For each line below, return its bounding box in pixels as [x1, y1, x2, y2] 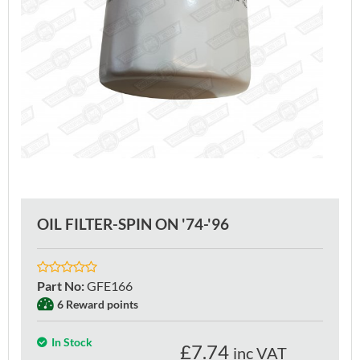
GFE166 [87, 277, 133, 293]
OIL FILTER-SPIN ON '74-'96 [37, 214, 229, 233]
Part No [37, 277, 81, 293]
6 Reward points [57, 297, 138, 311]
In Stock [51, 334, 92, 349]
